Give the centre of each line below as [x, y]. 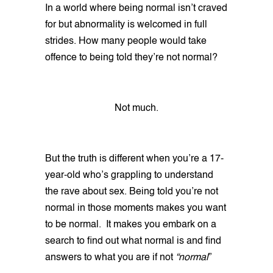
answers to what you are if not [110, 258]
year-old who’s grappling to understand [129, 176]
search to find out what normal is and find [133, 242]
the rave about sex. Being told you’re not [132, 192]
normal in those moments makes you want [136, 209]
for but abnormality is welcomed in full [126, 25]
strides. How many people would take [126, 42]
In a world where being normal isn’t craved [136, 9]
